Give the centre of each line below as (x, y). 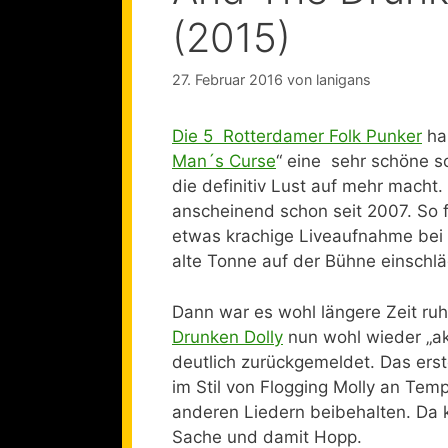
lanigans (343, 80)
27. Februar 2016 (227, 80)
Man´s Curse (224, 161)
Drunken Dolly (227, 336)
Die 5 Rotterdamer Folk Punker (297, 136)
